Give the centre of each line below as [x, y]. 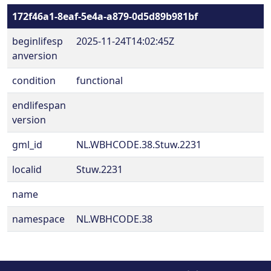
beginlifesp [38, 41]
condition [34, 80]
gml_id [27, 145]
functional [100, 80]
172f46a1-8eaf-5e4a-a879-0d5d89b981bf [105, 16]
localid [27, 169]
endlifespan [39, 105]
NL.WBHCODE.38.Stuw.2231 [139, 145]
